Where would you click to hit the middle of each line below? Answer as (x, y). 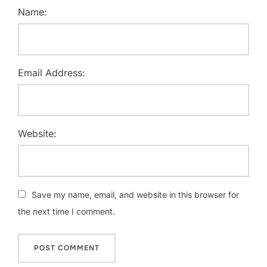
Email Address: (52, 73)
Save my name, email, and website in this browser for (135, 195)
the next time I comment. (66, 212)
